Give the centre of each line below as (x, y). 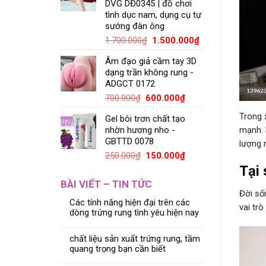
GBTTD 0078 (129, 142)
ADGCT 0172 (130, 84)
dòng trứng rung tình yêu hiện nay (134, 212)
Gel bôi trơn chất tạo (145, 119)
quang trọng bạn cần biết (118, 248)
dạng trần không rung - (149, 73)
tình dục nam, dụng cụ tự (153, 15)
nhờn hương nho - (140, 130)
